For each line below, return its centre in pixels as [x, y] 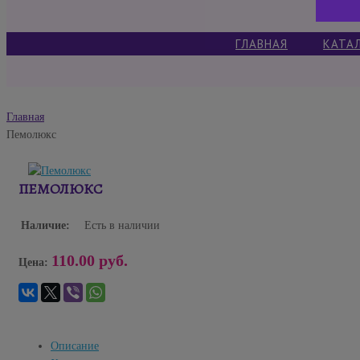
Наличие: [45, 226]
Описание [75, 346]
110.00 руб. [90, 261]
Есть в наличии [122, 226]
